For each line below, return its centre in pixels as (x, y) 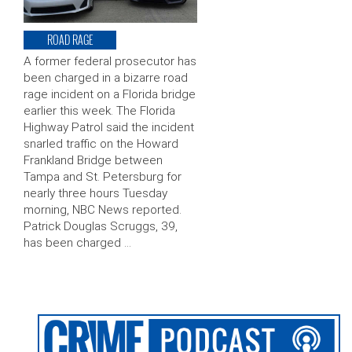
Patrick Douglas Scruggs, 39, (101, 227)
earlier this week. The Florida (99, 111)
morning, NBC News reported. (103, 210)
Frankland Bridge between (93, 161)
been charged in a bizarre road (106, 78)
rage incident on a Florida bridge (110, 95)
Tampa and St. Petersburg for (103, 177)
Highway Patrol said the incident (109, 128)
